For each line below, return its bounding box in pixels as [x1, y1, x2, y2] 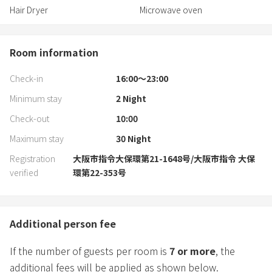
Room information [10, 44, 98, 59]
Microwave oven [140, 3, 202, 16]
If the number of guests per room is [10, 243, 169, 258]
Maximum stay [10, 132, 64, 144]
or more [175, 243, 216, 258]
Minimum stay [10, 92, 62, 104]
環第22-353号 [72, 166, 126, 178]
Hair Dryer [10, 3, 48, 16]
